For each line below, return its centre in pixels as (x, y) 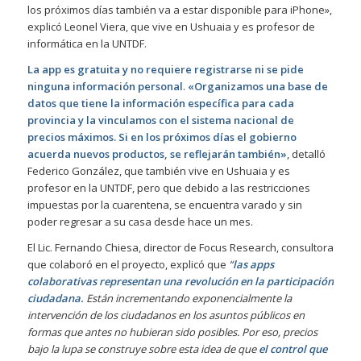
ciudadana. (55, 299)
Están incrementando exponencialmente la (187, 299)
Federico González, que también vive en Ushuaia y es (158, 171)
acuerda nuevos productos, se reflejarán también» (157, 154)
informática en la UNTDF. (87, 44)
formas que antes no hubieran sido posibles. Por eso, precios (172, 332)
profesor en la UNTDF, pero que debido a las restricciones (168, 188)
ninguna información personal (105, 87)
